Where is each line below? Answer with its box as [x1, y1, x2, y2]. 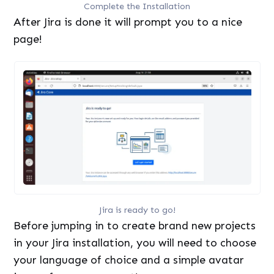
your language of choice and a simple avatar [13, 253, 245, 267]
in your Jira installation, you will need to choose [13, 236, 257, 250]
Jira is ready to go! [98, 204, 176, 216]
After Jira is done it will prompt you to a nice [13, 15, 243, 29]
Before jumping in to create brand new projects [13, 219, 256, 233]
